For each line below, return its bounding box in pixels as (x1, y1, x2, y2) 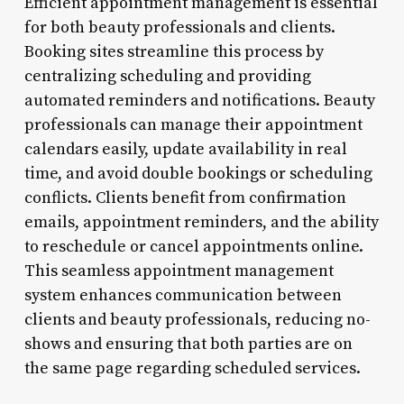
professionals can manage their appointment (23, 114, 363, 135)
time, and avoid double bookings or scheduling (23, 162, 372, 184)
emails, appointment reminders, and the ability (23, 211, 379, 233)
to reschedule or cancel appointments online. (23, 235, 363, 257)
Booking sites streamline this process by (23, 41, 324, 62)
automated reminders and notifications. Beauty (23, 89, 375, 111)
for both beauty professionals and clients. (23, 16, 335, 38)
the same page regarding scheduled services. (23, 357, 361, 379)
